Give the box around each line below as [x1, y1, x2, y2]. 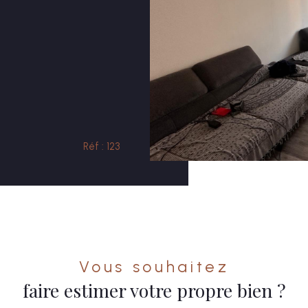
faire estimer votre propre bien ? [22, 278, 286, 303]
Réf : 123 [83, 140, 120, 153]
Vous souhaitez [91, 257, 230, 277]
